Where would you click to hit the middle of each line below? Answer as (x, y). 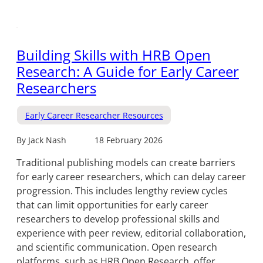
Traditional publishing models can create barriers (126, 163)
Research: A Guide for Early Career (128, 71)
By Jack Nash (41, 140)
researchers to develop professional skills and (118, 219)
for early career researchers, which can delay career (131, 177)
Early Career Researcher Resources (94, 115)
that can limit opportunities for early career (112, 205)
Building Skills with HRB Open (114, 55)
